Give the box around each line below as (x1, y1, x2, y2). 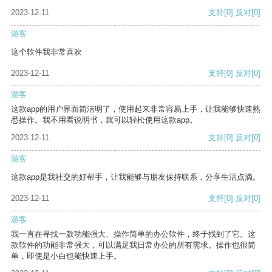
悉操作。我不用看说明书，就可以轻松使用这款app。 (11, 115, 197, 125)
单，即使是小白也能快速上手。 (11, 251, 121, 261)
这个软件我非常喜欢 (11, 47, 82, 57)
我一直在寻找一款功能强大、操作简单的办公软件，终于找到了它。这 (11, 229, 256, 239)
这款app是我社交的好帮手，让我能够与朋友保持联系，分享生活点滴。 (11, 172, 260, 182)
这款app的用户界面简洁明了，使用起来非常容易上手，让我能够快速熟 (11, 104, 260, 114)
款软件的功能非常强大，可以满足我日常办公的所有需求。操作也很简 (11, 240, 256, 250)
